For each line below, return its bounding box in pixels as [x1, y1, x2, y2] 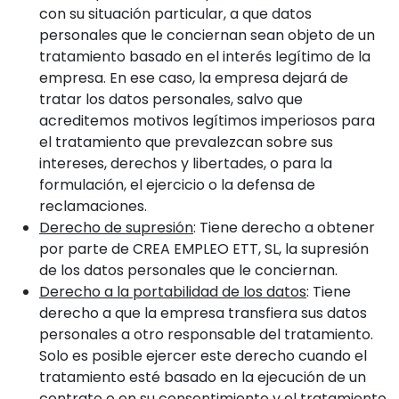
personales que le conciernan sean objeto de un [39, 25, 375, 45]
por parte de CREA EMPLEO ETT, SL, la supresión [39, 239, 369, 259]
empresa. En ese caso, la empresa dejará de [39, 68, 348, 88]
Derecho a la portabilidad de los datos [39, 281, 306, 302]
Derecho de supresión [39, 217, 193, 238]
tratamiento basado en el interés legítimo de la [39, 46, 370, 67]
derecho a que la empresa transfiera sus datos [39, 303, 367, 323]
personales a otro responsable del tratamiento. [39, 324, 373, 345]
